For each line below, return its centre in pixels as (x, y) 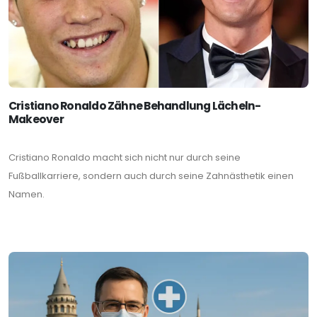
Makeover (36, 120)
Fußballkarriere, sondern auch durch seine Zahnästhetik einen (151, 176)
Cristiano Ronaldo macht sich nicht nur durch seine (125, 158)
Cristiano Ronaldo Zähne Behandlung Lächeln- (135, 106)
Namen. (27, 195)
